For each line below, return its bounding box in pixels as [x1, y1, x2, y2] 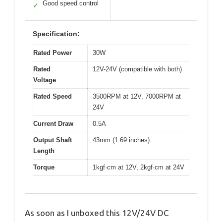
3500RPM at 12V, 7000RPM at [93, 93, 181, 100]
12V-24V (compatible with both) [93, 65, 182, 73]
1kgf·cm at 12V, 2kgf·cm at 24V [93, 164, 184, 171]
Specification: [33, 30, 80, 38]
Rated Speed [33, 93, 72, 100]
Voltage [33, 76, 56, 84]
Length [33, 147, 55, 155]
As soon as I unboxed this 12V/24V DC [25, 208, 168, 218]
